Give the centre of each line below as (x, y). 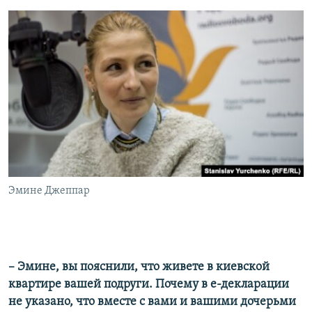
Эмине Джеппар (49, 191)
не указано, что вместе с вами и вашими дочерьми (152, 302)
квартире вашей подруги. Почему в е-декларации (149, 285)
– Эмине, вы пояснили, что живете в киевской (139, 267)
